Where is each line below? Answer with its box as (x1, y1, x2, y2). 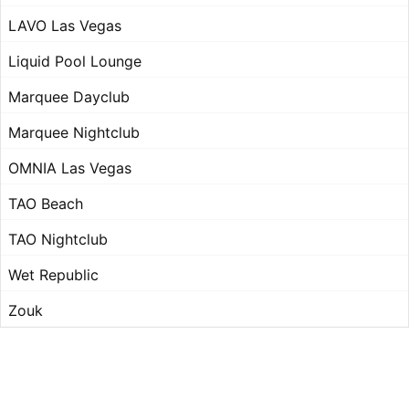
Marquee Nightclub (8, 123, 140, 142)
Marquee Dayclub (8, 88, 130, 107)
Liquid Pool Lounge (8, 52, 142, 71)
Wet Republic (8, 266, 99, 285)
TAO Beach (8, 194, 83, 214)
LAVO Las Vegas (8, 16, 121, 36)
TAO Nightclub (8, 230, 108, 249)
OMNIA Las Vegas (8, 159, 131, 178)
